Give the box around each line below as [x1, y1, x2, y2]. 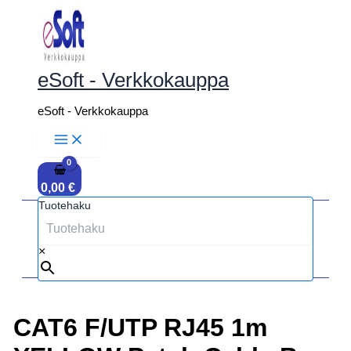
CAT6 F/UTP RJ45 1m [13, 313, 267, 342]
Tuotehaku [38, 198, 91, 212]
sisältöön [5, 20, 56, 33]
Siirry [5, 5, 34, 19]
